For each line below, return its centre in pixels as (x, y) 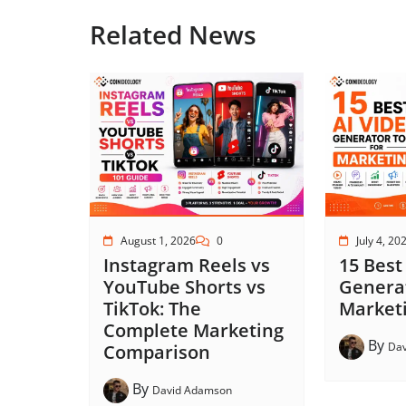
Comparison (157, 353)
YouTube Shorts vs (184, 287)
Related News (173, 34)
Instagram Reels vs (187, 266)
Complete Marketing (193, 331)
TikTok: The (152, 309)
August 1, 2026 (158, 241)
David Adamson (192, 391)
